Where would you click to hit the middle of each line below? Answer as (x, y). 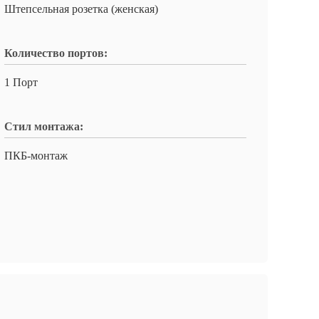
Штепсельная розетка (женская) (81, 9)
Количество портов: (56, 53)
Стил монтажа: (44, 126)
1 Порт (21, 82)
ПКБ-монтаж (36, 156)
